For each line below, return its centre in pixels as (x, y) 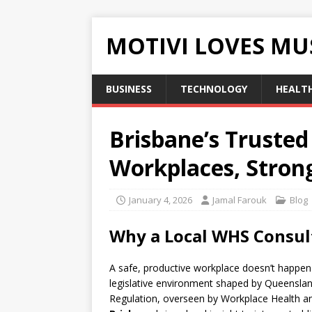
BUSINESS (129, 89)
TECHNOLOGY (214, 89)
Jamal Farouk (240, 200)
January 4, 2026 (161, 200)
